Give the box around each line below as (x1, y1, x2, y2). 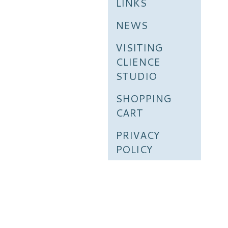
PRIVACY (116, 128, 160, 142)
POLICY (116, 142, 153, 156)
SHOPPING (116, 91, 171, 105)
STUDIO (116, 69, 157, 83)
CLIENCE (116, 54, 160, 69)
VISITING (116, 40, 162, 54)
